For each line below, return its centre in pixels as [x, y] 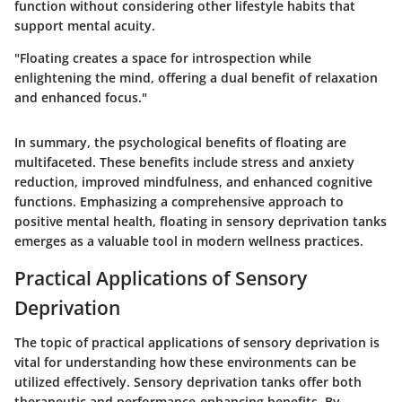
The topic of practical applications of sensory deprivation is [197, 342]
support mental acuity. [85, 26]
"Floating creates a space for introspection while [163, 58]
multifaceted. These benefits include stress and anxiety [184, 162]
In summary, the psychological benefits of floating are [180, 143]
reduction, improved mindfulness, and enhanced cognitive [193, 182]
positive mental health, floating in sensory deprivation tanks [201, 222]
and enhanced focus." [81, 98]
